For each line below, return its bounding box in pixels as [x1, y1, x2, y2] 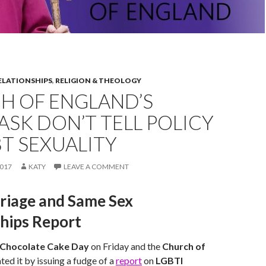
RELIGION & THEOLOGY [55, 76, 141, 85]
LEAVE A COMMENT [64, 162, 129, 171]
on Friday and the [89, 240, 162, 252]
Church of [162, 240, 205, 252]
